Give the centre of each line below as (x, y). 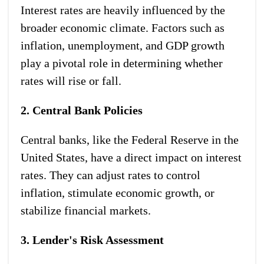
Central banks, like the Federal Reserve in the (130, 139)
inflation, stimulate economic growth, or (118, 192)
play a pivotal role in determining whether (122, 63)
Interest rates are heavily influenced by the (123, 10)
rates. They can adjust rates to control (110, 175)
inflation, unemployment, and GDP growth (123, 45)
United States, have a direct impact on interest (131, 157)
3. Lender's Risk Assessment (92, 240)
